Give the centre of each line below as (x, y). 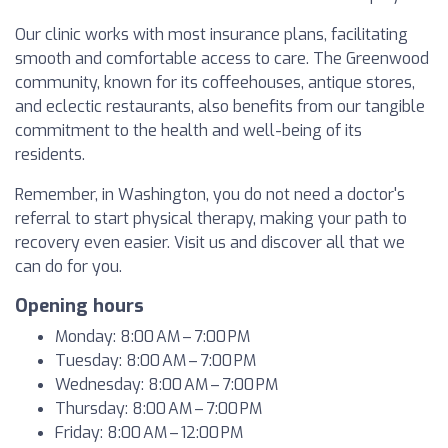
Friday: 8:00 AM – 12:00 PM (149, 432)
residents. (50, 154)
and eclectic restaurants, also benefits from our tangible (220, 106)
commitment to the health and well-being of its (188, 130)
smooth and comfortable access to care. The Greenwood (222, 58)
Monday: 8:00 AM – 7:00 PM (152, 336)
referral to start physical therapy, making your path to (211, 218)
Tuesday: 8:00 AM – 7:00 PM (155, 360)
